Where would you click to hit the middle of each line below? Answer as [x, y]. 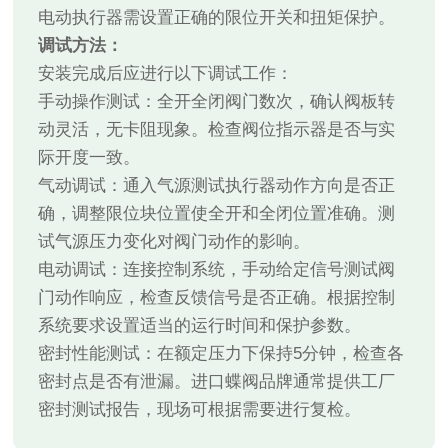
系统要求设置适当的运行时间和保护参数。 [200, 326]
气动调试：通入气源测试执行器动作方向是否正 [217, 186]
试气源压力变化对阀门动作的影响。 [174, 242]
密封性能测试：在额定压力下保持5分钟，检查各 [221, 354]
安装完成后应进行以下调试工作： [166, 74]
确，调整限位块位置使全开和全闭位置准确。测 [217, 214]
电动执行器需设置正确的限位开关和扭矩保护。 [217, 18]
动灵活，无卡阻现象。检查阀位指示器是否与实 [217, 130]
